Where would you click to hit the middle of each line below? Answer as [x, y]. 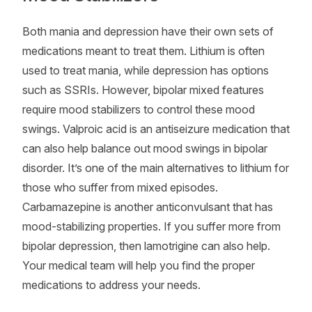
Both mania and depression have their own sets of [148, 31]
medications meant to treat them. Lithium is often [143, 51]
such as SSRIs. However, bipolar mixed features [143, 90]
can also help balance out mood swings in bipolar [145, 148]
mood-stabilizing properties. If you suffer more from [151, 226]
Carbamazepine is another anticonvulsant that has [148, 207]
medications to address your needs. [111, 285]
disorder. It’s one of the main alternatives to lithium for [156, 168]
